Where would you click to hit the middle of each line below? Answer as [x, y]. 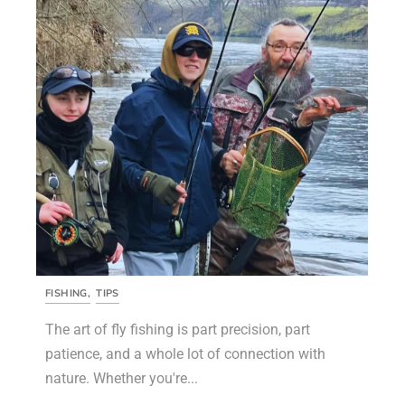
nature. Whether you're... [122, 378]
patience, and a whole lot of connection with [185, 354]
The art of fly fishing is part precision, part [178, 330]
